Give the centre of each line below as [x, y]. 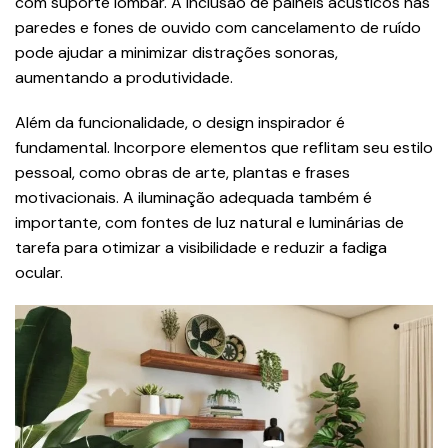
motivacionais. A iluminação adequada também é [193, 197]
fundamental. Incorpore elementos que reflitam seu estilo [224, 147]
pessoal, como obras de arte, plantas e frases [182, 172]
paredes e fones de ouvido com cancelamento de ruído [218, 27]
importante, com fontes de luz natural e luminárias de [209, 222]
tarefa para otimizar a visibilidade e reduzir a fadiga [201, 247]
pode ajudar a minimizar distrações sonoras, [176, 52]
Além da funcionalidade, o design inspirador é [180, 122]
